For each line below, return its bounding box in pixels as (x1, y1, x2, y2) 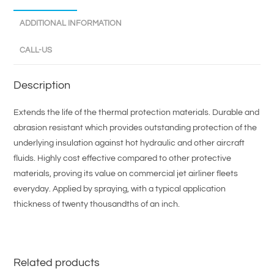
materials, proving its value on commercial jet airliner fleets (13, 169, 239, 179)
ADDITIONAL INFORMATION (20, 20, 122, 28)
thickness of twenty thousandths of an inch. (13, 200, 180, 209)
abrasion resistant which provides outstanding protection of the (13, 124, 257, 133)
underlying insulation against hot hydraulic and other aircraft (13, 139, 245, 148)
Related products (13, 257, 100, 269)
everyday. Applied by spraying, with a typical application (13, 185, 226, 194)
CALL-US (20, 46, 53, 55)
